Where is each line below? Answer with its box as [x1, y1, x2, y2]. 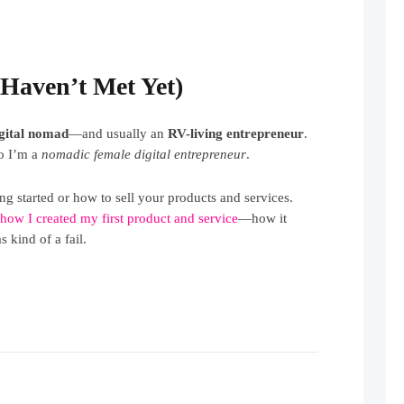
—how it [238, 210, 288, 225]
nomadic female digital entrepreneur [41, 146, 247, 161]
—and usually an [69, 125, 169, 141]
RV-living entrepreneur [168, 125, 305, 141]
